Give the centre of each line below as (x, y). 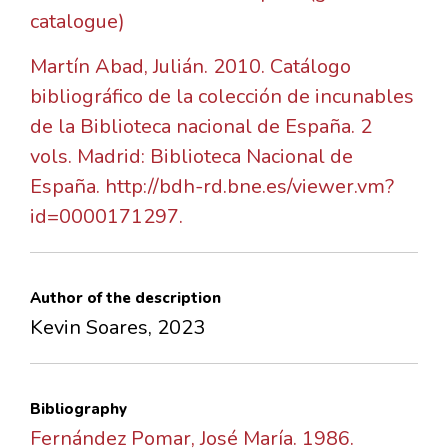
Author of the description (125, 298)
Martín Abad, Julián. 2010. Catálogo (190, 67)
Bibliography (78, 409)
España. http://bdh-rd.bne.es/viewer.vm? (212, 187)
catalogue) (77, 22)
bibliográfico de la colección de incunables (222, 97)
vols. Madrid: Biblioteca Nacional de (191, 157)
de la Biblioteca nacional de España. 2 (201, 127)
